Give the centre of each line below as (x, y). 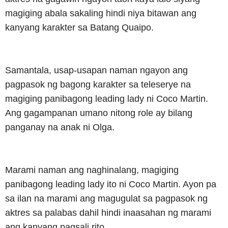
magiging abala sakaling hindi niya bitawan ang (101, 13)
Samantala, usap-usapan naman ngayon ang (96, 70)
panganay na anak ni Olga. (60, 127)
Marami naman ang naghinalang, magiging (92, 170)
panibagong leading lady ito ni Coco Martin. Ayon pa (111, 184)
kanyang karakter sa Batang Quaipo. (79, 28)
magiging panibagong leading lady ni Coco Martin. (107, 99)
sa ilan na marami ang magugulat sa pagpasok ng (106, 199)
